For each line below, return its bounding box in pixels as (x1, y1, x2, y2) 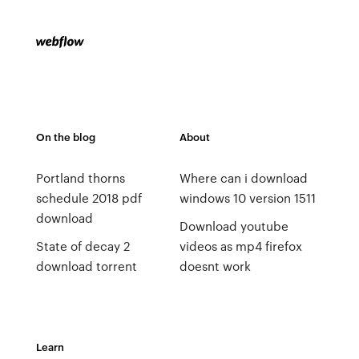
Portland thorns (35, 169, 125, 187)
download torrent (35, 257, 137, 275)
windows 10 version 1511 (179, 189, 316, 207)
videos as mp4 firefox (179, 237, 302, 255)
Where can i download (179, 169, 308, 187)
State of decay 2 (35, 237, 130, 255)
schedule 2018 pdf (35, 189, 142, 207)
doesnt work (179, 257, 251, 275)
